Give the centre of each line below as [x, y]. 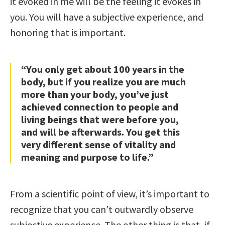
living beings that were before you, [100, 119]
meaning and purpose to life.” [87, 157]
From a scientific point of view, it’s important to [110, 193]
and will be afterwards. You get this [100, 132]
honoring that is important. [68, 32]
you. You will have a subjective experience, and [107, 17]
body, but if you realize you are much [103, 81]
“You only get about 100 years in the [103, 69]
